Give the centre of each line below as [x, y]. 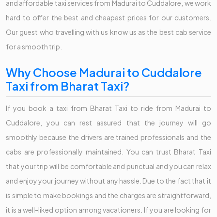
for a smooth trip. [34, 46]
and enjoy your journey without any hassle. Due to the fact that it [108, 180]
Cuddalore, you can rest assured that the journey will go [108, 122]
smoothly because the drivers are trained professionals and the [108, 137]
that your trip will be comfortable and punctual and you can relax [108, 166]
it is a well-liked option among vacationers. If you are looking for [108, 209]
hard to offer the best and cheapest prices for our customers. [108, 17]
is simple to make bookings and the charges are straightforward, [108, 195]
